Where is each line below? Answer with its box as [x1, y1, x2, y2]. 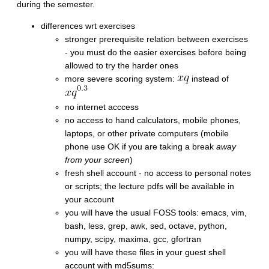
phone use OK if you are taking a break [65, 141, 216, 151]
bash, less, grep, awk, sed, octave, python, [65, 220, 227, 231]
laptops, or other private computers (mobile [65, 128, 229, 138]
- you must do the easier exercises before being [65, 47, 246, 57]
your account [65, 194, 114, 204]
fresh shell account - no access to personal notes [65, 168, 251, 178]
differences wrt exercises [41, 20, 135, 31]
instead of [189, 73, 229, 83]
